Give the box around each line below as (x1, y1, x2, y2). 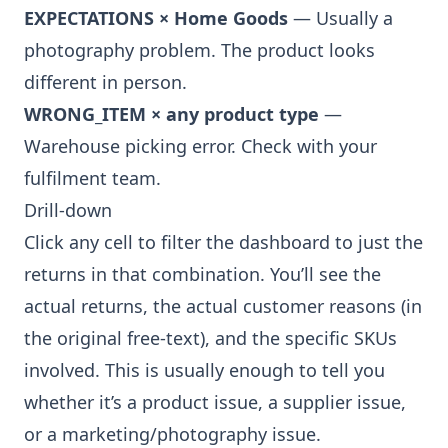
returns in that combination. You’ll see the (24, 262, 381, 286)
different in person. (24, 70, 187, 94)
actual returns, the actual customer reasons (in (24, 294, 422, 318)
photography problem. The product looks (24, 38, 375, 62)
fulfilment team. (24, 166, 161, 190)
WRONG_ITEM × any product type (24, 102, 319, 126)
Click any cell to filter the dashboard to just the (24, 230, 423, 254)
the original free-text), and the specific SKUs (24, 326, 397, 350)
